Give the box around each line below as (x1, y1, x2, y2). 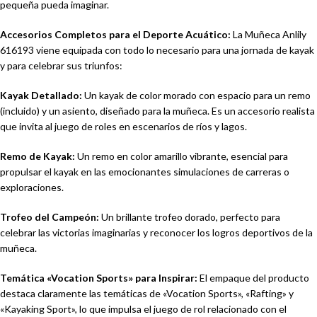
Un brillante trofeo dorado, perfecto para (99, 211, 280, 223)
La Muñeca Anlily (231, 28, 306, 40)
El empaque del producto (197, 272, 309, 284)
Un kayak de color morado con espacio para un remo (82, 89, 311, 101)
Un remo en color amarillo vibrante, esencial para (75, 150, 288, 162)
